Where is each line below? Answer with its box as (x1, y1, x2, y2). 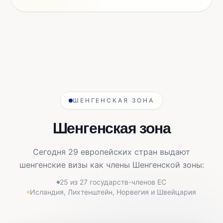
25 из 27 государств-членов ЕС (60, 178, 166, 187)
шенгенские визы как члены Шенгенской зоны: (19, 160, 204, 170)
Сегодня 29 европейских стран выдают (33, 147, 190, 157)
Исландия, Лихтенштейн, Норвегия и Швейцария (30, 188, 196, 197)
